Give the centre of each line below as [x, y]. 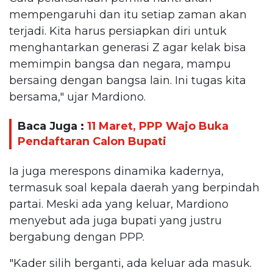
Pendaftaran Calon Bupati [92, 142]
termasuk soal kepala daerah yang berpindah [134, 187]
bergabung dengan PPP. [77, 237]
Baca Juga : [52, 126]
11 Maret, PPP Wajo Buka [158, 126]
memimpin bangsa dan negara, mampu [120, 64]
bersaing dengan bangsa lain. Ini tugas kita [128, 80]
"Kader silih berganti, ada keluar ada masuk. [130, 263]
